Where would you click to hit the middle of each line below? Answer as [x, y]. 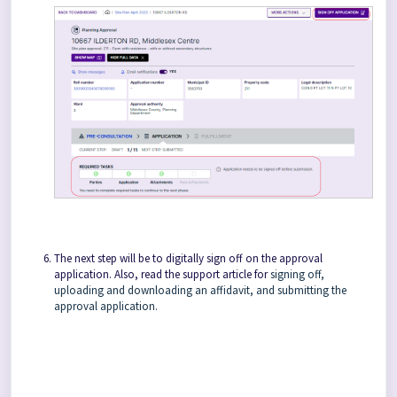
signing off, [297, 275]
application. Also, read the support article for [162, 275]
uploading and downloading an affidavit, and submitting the [200, 291]
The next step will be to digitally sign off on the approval [188, 259]
